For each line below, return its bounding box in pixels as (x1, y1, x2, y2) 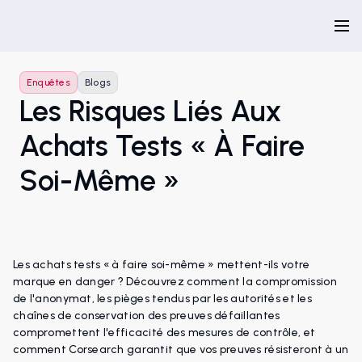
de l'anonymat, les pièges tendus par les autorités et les (13, 292, 312, 305)
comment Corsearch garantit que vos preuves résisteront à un (13, 343, 349, 356)
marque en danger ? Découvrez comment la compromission (13, 275, 337, 288)
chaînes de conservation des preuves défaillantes (13, 309, 280, 322)
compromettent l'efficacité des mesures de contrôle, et (13, 326, 316, 339)
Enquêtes (27, 77, 70, 88)
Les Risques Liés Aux (19, 94, 282, 128)
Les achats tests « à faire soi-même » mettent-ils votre (13, 258, 310, 271)
